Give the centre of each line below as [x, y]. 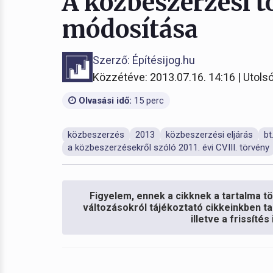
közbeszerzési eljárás [209, 135]
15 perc [148, 101]
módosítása [130, 29]
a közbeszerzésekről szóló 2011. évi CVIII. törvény [168, 147]
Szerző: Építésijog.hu [144, 60]
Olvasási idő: [104, 101]
